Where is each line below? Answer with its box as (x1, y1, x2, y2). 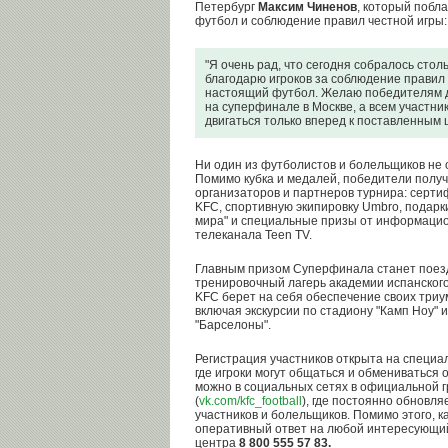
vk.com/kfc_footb (199, 394, 289, 408)
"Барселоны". (195, 318, 271, 332)
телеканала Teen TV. (195, 228, 312, 242)
